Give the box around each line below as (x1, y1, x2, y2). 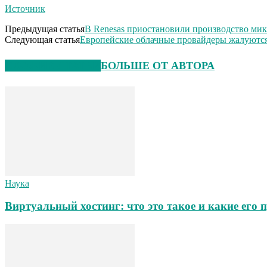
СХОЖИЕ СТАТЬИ (5, 59, 101, 72)
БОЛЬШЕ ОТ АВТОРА (101, 59, 215, 72)
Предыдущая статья (5, 23, 85, 34)
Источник (5, 3, 45, 14)
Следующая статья (5, 34, 80, 45)
